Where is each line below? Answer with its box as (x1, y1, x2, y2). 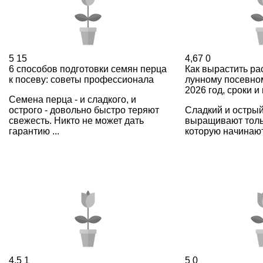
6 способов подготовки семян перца (9, 63, 167, 74)
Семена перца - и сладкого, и (9, 94, 136, 104)
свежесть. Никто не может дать (9, 115, 144, 126)
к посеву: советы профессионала (9, 74, 154, 85)
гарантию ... (9, 126, 59, 136)
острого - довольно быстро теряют (9, 104, 159, 115)
